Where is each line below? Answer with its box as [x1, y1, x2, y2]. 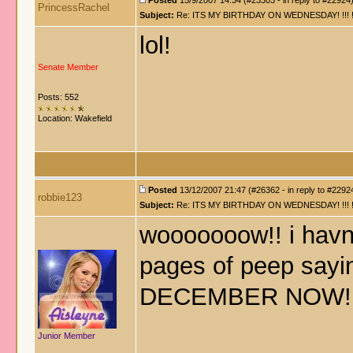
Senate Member [38, 62, 98, 72]
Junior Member [38, 331, 95, 340]
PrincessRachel [38, 2, 110, 13]
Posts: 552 [38, 92, 79, 102]
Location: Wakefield [38, 113, 112, 123]
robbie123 [38, 191, 82, 203]
